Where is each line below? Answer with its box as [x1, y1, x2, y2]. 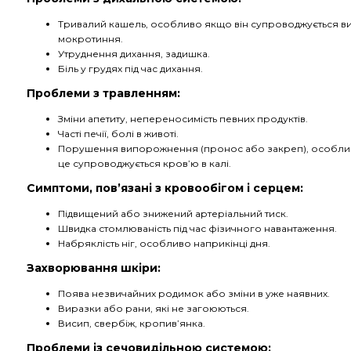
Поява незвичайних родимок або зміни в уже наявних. [58, 288, 330, 299]
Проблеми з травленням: [27, 86, 180, 100]
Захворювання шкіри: [27, 261, 161, 275]
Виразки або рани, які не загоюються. [58, 302, 249, 314]
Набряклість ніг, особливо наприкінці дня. [58, 237, 270, 249]
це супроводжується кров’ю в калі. [58, 157, 231, 169]
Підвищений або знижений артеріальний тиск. [58, 208, 288, 219]
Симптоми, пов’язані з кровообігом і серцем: [27, 181, 303, 195]
